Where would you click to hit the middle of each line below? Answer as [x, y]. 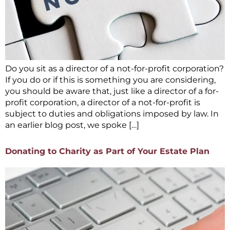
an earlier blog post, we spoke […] [72, 125]
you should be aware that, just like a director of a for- [112, 91]
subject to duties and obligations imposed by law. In [112, 113]
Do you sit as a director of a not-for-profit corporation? [114, 68]
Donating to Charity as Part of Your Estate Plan [107, 151]
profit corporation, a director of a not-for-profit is [103, 102]
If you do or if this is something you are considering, [110, 80]
